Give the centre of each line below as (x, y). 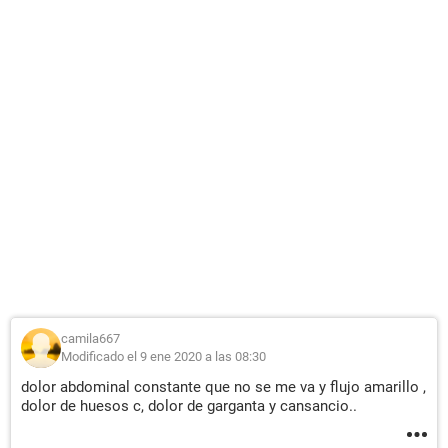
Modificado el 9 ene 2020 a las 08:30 (163, 356)
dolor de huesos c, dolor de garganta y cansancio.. (189, 406)
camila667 (90, 338)
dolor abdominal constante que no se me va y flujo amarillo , (223, 387)
